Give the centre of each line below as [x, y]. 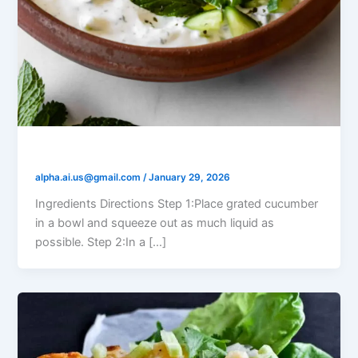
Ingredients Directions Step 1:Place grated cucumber [177, 203]
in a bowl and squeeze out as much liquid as [155, 223]
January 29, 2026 [190, 177]
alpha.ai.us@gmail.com [89, 177]
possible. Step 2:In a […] [101, 242]
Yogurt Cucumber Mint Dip [129, 152]
